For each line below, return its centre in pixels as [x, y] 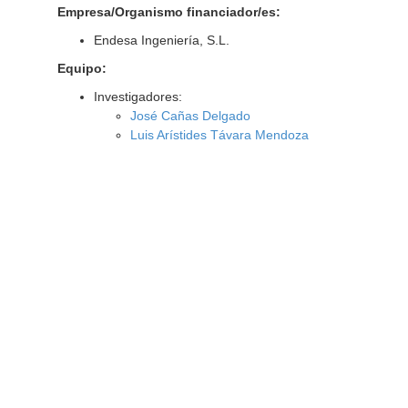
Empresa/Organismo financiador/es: [168, 12]
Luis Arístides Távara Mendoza [219, 135]
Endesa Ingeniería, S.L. [161, 40]
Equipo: [82, 68]
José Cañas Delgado [190, 116]
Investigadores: [138, 97]
